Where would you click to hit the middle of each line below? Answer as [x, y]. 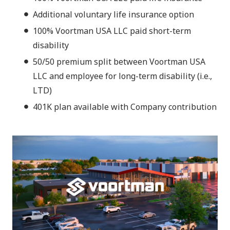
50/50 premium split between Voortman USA [119, 62]
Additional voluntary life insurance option [113, 15]
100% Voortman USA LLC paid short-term [112, 31]
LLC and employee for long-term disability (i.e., [122, 76]
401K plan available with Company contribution [125, 107]
